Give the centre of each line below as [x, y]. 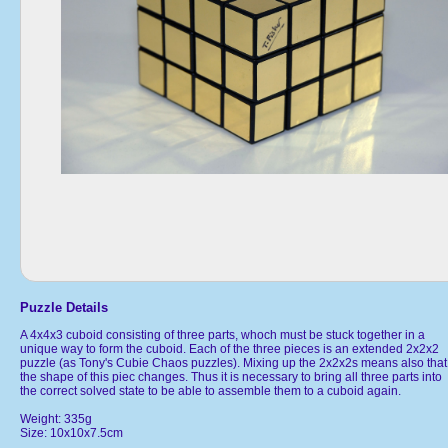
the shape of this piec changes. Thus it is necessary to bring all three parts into [231, 376]
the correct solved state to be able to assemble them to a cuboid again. [210, 390]
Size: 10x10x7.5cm [71, 432]
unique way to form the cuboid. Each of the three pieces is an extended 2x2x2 [229, 348]
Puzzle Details [64, 307]
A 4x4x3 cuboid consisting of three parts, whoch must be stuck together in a [222, 334]
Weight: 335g [56, 418]
